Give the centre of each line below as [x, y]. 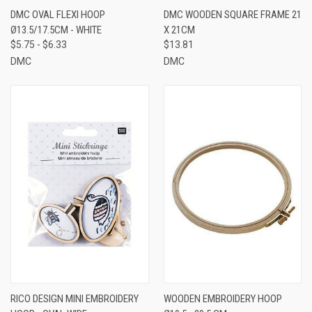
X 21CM [179, 30]
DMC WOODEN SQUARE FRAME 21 [232, 14]
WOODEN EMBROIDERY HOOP [223, 298]
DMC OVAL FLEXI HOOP [58, 14]
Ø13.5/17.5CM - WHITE [56, 30]
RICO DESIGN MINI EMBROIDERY [75, 298]
